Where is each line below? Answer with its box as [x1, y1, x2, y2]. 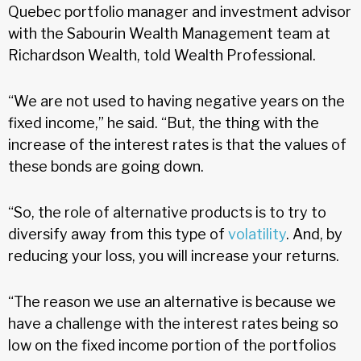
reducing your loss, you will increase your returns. [8, 247, 339, 264]
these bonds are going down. [8, 157, 204, 175]
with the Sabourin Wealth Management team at [8, 24, 330, 42]
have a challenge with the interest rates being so [8, 314, 338, 332]
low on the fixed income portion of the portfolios [8, 336, 336, 354]
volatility [228, 225, 286, 243]
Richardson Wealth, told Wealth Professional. [8, 46, 316, 64]
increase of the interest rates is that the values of [8, 135, 346, 153]
